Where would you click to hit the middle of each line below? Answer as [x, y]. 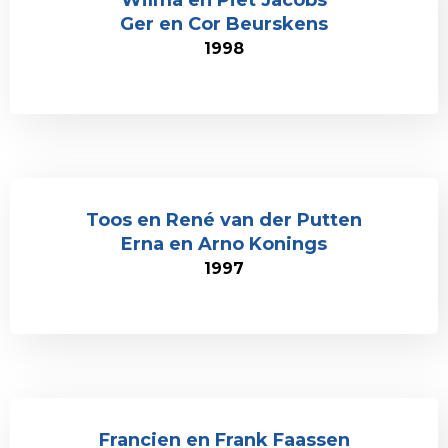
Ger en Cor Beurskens [224, 24]
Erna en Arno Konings [224, 244]
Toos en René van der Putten [224, 220]
